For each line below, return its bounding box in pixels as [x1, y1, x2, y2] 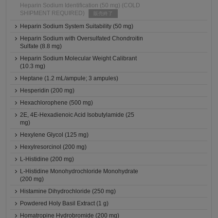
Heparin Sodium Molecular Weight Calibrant [20, 55, 137, 62]
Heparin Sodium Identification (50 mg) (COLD [20, 2, 141, 9]
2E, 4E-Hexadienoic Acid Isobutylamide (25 [20, 111, 135, 118]
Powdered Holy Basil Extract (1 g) [20, 200, 109, 207]
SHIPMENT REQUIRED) [20, 10, 85, 17]
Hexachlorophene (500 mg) [20, 99, 93, 106]
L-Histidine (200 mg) [20, 156, 74, 163]
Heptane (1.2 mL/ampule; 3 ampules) [20, 75, 119, 82]
